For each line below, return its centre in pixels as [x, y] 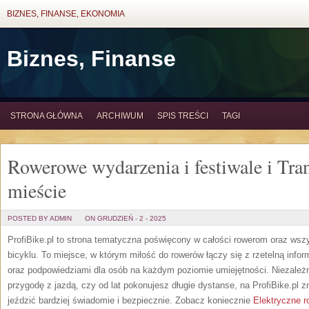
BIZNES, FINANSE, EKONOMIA [66, 14]
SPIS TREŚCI [183, 116]
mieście [37, 190]
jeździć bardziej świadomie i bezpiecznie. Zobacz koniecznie [130, 300]
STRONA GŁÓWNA [47, 116]
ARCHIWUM [120, 116]
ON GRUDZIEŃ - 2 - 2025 [126, 218]
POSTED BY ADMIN [40, 218]
